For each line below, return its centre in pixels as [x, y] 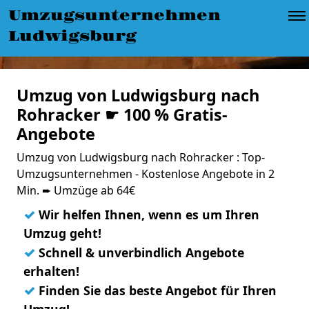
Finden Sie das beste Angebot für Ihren [156, 290]
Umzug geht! [62, 233]
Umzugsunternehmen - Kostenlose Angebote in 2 [146, 174]
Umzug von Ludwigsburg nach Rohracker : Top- [141, 157]
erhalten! [51, 271]
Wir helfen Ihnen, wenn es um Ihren [147, 215]
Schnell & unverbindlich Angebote [140, 252]
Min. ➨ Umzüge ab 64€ [76, 190]
